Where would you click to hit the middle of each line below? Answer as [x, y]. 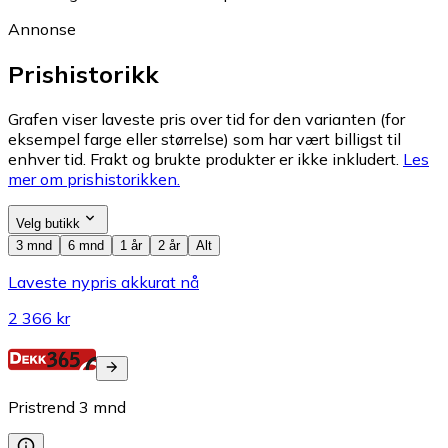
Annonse [42, 28]
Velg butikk [48, 223]
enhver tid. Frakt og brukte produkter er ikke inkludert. [203, 158]
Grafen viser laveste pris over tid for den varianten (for [206, 118]
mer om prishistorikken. [94, 178]
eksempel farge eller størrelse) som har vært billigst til [204, 138]
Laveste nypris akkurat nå [103, 281]
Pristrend [41, 406]
